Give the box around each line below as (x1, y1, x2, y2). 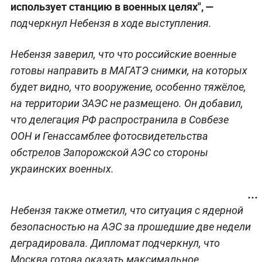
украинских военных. (10, 162, 114, 175)
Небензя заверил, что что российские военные (10, 47, 236, 60)
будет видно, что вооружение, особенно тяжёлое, (10, 80, 246, 93)
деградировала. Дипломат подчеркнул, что (10, 236, 220, 249)
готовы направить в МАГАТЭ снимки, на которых (10, 64, 247, 77)
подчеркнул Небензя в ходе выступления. (10, 16, 212, 29)
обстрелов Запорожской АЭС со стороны (10, 146, 208, 158)
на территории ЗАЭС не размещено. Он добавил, (10, 96, 243, 109)
